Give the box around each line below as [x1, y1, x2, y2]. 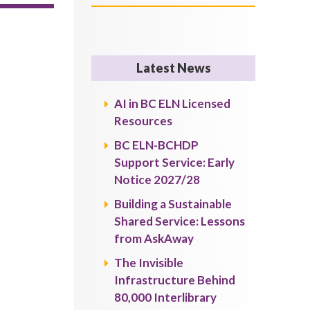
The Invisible [114, 255, 184, 270]
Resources [114, 113, 173, 128]
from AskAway [114, 231, 194, 246]
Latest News [136, 60, 211, 75]
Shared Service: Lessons [114, 214, 246, 228]
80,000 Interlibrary [114, 290, 217, 304]
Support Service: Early [114, 155, 235, 170]
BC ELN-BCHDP [114, 138, 199, 152]
